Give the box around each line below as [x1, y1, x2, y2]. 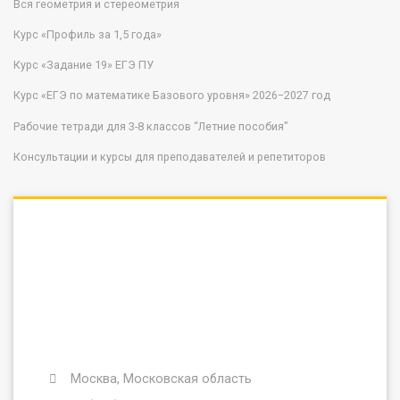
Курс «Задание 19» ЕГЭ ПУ [13, 58, 154, 72]
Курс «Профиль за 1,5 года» [13, 27, 162, 41]
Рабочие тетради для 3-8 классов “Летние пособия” [13, 119, 288, 133]
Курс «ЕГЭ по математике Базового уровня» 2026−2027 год [13, 88, 330, 103]
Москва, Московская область [67, 371, 253, 386]
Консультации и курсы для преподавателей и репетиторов [13, 149, 326, 163]
